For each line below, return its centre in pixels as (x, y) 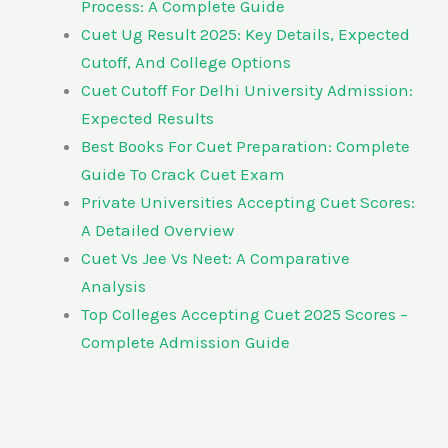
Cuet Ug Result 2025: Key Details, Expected (245, 33)
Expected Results (147, 117)
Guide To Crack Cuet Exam (183, 173)
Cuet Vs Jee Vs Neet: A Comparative (215, 257)
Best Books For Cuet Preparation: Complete (245, 145)
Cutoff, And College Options (186, 61)
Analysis (113, 285)
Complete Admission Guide (185, 341)
